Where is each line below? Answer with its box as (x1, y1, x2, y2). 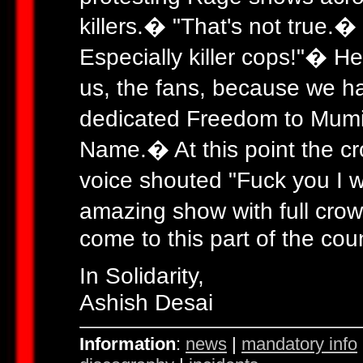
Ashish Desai (79, 289, 213, 315)
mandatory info (241, 333, 357, 354)
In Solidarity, (79, 263, 204, 288)
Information (79, 333, 176, 354)
